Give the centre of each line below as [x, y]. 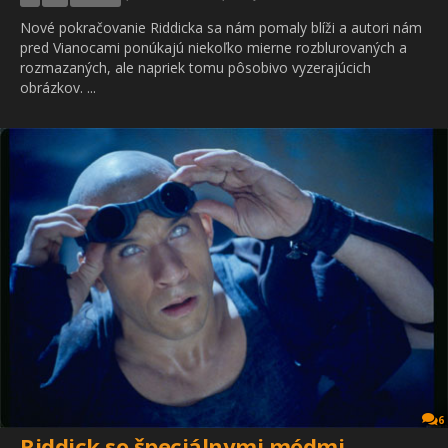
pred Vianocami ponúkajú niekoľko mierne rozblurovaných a [213, 47]
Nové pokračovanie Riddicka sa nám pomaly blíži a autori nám [221, 27]
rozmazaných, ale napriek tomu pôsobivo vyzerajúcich [195, 67]
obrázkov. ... [58, 87]
